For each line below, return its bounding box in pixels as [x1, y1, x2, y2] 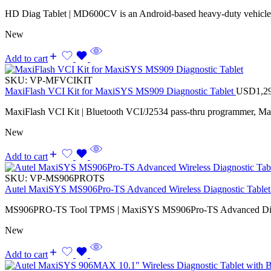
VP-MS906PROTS [30, 172, 105, 183]
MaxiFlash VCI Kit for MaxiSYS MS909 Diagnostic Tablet [5, 85, 236, 96]
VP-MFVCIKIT [30, 74, 93, 85]
